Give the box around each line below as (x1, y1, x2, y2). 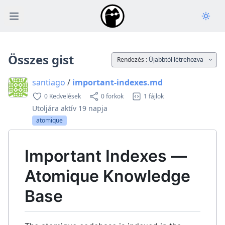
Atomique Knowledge (25, 166, 190, 186)
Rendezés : (117, 55, 149, 64)
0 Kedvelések (44, 92, 81, 100)
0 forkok (101, 92, 124, 100)
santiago (32, 77, 65, 88)
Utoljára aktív (32, 103, 78, 113)
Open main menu (13, 16, 80, 27)
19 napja (78, 103, 107, 113)
